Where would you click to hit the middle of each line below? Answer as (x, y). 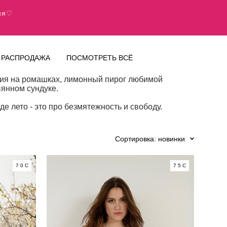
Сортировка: (136, 139)
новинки (172, 139)
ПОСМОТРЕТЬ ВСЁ (99, 58)
